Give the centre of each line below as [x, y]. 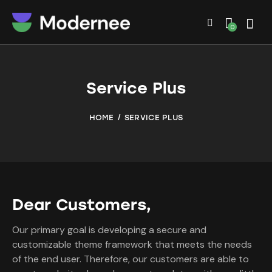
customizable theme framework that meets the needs [132, 244]
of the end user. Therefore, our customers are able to [131, 259]
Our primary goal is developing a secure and [109, 229]
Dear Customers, [82, 204]
